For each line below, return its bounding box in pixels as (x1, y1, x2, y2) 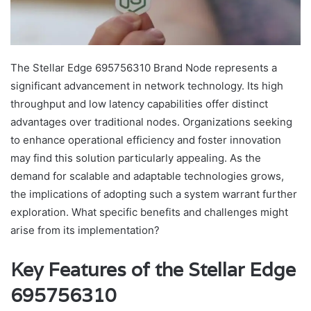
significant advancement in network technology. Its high (10, 79, 283, 93)
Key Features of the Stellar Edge (10, 258, 296, 283)
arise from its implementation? (10, 224, 160, 237)
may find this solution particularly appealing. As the (10, 151, 261, 165)
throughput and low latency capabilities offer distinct (10, 97, 268, 111)
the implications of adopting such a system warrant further (10, 187, 297, 201)
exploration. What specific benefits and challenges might (10, 205, 288, 219)
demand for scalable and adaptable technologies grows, (10, 169, 284, 183)
